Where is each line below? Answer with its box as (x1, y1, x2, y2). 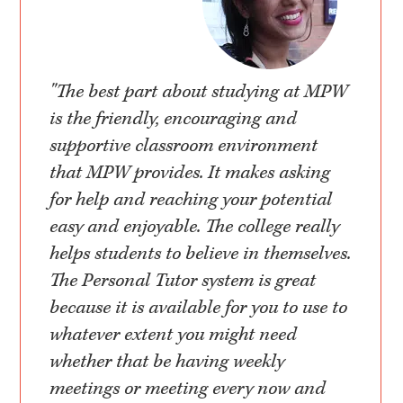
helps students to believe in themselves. (49, 242, 352, 266)
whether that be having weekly (49, 350, 285, 374)
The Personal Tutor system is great (49, 269, 317, 293)
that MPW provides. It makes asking (49, 161, 331, 185)
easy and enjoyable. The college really (49, 215, 340, 239)
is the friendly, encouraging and (49, 107, 298, 131)
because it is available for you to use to (49, 296, 348, 320)
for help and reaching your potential (49, 188, 333, 212)
